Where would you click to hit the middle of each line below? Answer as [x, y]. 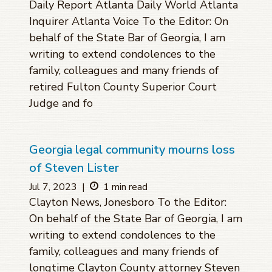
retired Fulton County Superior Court [123, 87]
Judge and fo [61, 104]
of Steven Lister [74, 168]
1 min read [125, 187]
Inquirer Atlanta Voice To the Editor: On [129, 22]
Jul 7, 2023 [53, 187]
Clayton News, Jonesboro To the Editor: [128, 202]
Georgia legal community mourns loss [132, 150]
